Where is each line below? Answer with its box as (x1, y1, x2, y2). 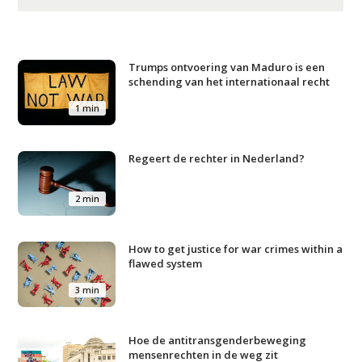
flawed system (128, 256, 203, 271)
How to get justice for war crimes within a (128, 242, 343, 257)
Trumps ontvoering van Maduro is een (128, 60, 326, 74)
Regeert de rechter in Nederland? (128, 150, 305, 166)
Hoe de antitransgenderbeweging (128, 332, 307, 347)
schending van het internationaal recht (128, 74, 330, 89)
